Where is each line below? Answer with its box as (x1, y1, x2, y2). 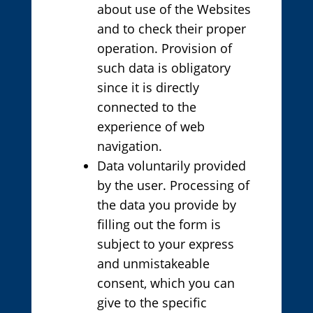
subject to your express (96, 235, 234, 253)
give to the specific (96, 294, 207, 312)
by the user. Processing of (96, 177, 249, 194)
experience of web (96, 118, 205, 136)
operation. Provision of (96, 40, 232, 57)
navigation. (96, 138, 162, 155)
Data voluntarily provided (96, 157, 246, 175)
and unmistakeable (96, 255, 210, 272)
